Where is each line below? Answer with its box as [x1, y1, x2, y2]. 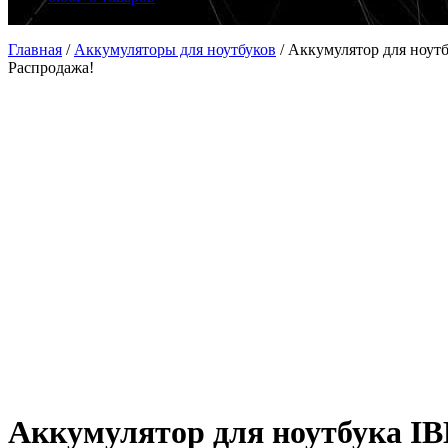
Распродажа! [8, 59, 94, 76]
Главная [8, 41, 62, 58]
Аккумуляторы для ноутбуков [74, 41, 276, 58]
